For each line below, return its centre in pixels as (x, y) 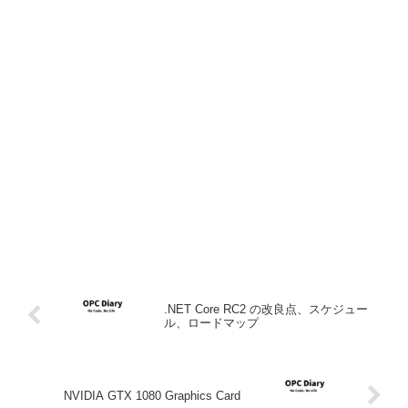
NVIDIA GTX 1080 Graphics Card (154, 396)
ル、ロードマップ (211, 322)
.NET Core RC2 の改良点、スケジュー (265, 309)
